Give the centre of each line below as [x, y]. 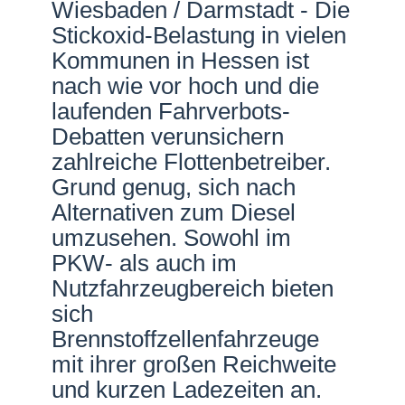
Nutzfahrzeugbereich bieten [193, 289]
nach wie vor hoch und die [186, 86]
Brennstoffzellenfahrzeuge [186, 339]
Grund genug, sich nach [174, 188]
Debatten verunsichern [168, 137]
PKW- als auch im [145, 264]
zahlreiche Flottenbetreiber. [192, 162]
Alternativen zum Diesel [174, 213]
